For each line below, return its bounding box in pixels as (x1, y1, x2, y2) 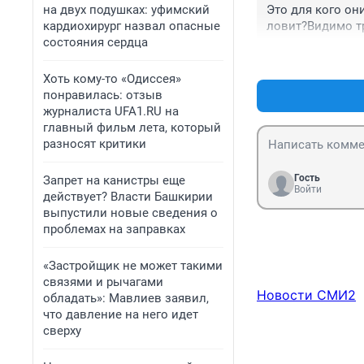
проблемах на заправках (43, 222, 185, 236)
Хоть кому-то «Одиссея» (43, 71, 181, 86)
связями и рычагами (43, 275, 163, 289)
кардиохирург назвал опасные (43, 19, 220, 33)
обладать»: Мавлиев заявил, (43, 291, 209, 305)
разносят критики (43, 136, 146, 151)
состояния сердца (43, 35, 148, 50)
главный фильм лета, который (43, 120, 221, 135)
